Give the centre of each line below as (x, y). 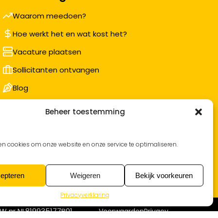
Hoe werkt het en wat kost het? (70, 34)
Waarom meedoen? (49, 16)
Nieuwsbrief (34, 124)
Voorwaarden (121, 211)
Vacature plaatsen (47, 52)
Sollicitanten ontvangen (56, 70)
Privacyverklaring (85, 195)
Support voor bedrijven (54, 106)
